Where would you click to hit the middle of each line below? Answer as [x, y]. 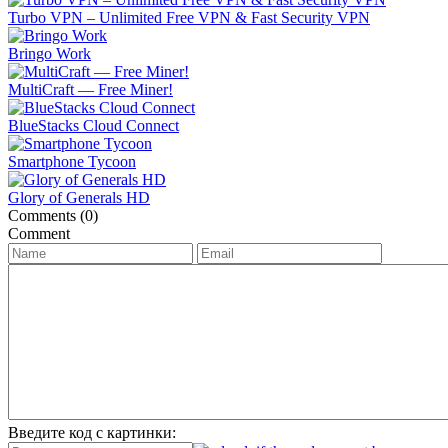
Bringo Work [49, 53]
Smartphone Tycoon [72, 161]
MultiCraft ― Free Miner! [90, 89]
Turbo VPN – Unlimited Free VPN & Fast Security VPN [189, 17]
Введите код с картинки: [92, 432]
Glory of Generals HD [79, 197]
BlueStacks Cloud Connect [93, 125]
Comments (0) [53, 215]
